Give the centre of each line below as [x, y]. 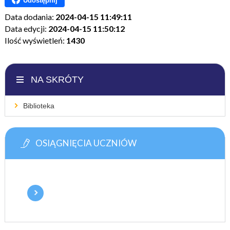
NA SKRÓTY [57, 80]
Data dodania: [30, 17]
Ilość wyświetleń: [35, 40]
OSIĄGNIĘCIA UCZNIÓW [86, 143]
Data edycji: [26, 28]
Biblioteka [39, 106]
